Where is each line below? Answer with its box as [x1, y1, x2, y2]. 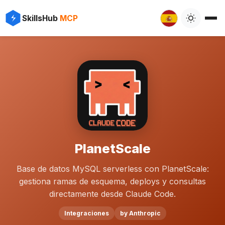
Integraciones [64, 209, 109, 217]
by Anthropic [120, 209, 161, 217]
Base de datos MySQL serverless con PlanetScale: [16, 164, 209, 174]
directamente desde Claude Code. [49, 189, 176, 199]
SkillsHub [22, 13, 60, 23]
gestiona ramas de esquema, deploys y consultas [19, 176, 206, 186]
